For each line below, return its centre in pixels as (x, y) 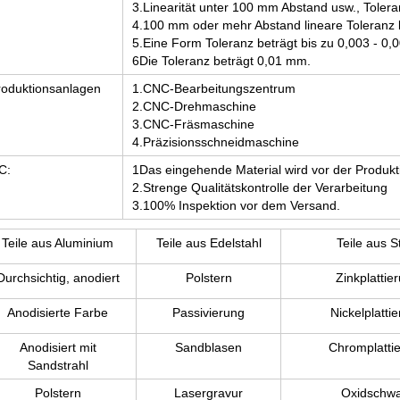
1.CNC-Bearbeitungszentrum (214, 88)
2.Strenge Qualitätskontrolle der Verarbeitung (260, 187)
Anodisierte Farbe (58, 312)
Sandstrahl (58, 365)
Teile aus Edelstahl (208, 243)
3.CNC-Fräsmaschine (193, 124)
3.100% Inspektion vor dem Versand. (236, 205)
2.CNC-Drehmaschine (194, 106)
